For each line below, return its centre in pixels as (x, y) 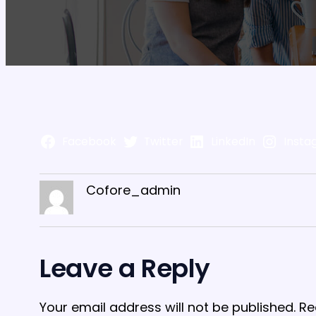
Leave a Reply (125, 269)
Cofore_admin (133, 190)
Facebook (89, 142)
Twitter (164, 142)
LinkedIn (233, 142)
